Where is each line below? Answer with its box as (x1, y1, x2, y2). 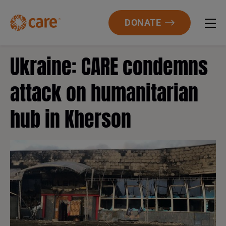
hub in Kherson (10, 104, 131, 134)
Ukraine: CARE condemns (10, 51, 208, 82)
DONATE (125, 17, 161, 28)
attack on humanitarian (10, 78, 198, 108)
